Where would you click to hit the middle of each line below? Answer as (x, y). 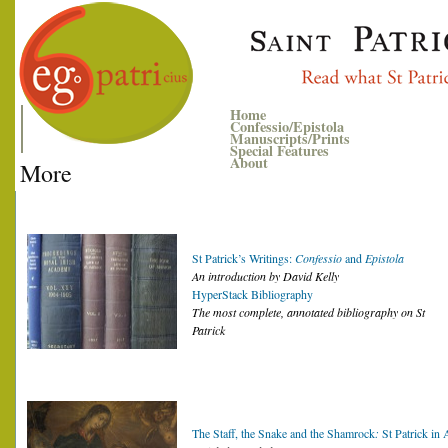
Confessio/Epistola (287, 126)
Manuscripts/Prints (290, 138)
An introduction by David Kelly (265, 276)
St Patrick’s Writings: (243, 258)
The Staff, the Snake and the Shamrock (283, 433)
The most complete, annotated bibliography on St (308, 312)
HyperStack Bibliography (252, 294)
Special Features (279, 150)
